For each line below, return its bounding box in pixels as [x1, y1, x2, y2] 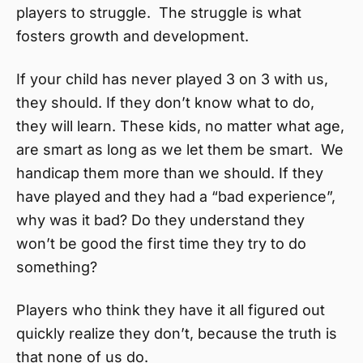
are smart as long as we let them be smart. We [16, 141, 344, 158]
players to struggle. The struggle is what [16, 4, 301, 21]
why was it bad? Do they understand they [16, 211, 305, 228]
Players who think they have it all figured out [16, 301, 325, 318]
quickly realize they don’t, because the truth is [16, 325, 337, 342]
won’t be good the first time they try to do [16, 235, 306, 252]
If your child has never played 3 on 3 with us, [16, 70, 328, 88]
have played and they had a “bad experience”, [16, 188, 335, 205]
